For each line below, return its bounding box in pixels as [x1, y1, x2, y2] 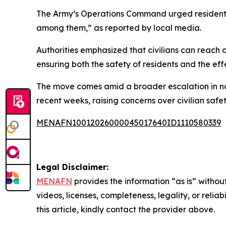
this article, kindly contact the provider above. [36, 204, 215, 215]
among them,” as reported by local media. [36, 23, 201, 33]
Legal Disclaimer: [36, 162, 108, 173]
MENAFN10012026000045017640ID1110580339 [36, 118, 221, 128]
